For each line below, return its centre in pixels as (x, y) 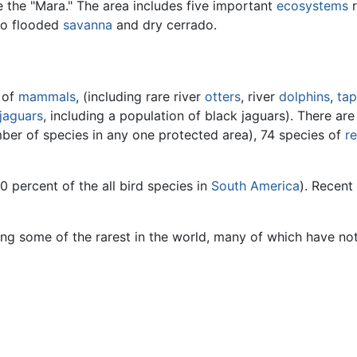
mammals (47, 96)
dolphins (304, 96)
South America (255, 185)
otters (223, 96)
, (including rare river (140, 96)
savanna (88, 25)
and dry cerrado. (165, 25)
